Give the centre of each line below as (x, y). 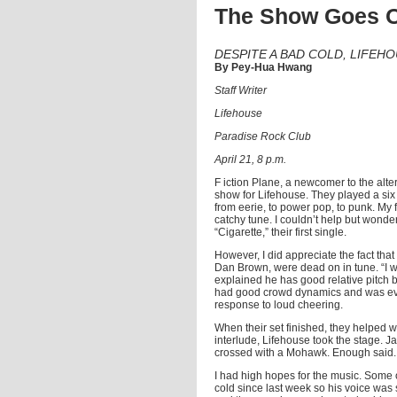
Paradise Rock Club (263, 136)
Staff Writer (241, 90)
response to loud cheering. (279, 305)
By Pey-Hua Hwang (263, 67)
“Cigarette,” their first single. (280, 232)
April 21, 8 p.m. (250, 160)
